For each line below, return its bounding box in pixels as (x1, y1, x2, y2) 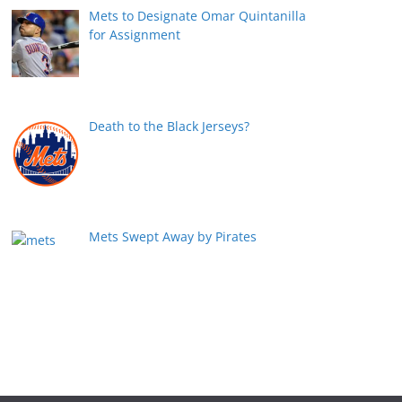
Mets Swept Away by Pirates (88, 227, 257, 245)
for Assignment (88, 26, 180, 44)
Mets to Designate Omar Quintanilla (88, 7, 306, 25)
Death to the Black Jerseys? (88, 117, 249, 135)
